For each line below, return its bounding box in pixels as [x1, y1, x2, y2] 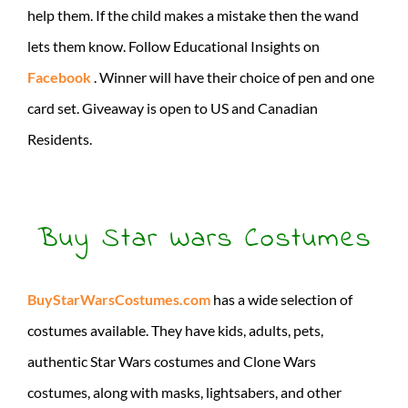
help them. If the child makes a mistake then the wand [27, 5, 359, 24]
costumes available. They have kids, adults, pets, [27, 321, 323, 339]
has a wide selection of [210, 290, 352, 308]
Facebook [27, 67, 94, 86]
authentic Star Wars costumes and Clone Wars [27, 352, 316, 370]
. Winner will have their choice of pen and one [94, 67, 374, 86]
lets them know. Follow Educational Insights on [27, 36, 320, 55]
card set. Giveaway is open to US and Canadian [27, 98, 318, 117]
